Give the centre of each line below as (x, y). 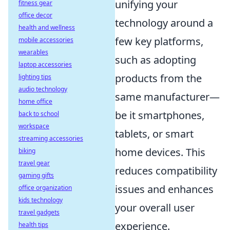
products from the (158, 79)
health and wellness (47, 27)
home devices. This (160, 152)
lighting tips (35, 77)
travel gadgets (39, 212)
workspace (34, 126)
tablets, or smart (154, 134)
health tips (33, 225)
